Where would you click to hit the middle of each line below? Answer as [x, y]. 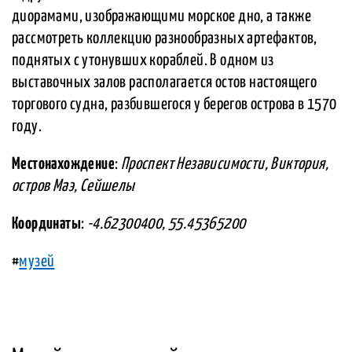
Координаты [46, 224]
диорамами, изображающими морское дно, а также [161, 17]
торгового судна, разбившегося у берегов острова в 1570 [174, 105]
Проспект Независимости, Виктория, [225, 165]
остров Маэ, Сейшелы [73, 187]
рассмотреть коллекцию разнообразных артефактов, [165, 39]
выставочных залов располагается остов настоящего [165, 83]
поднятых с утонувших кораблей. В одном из [143, 61]
